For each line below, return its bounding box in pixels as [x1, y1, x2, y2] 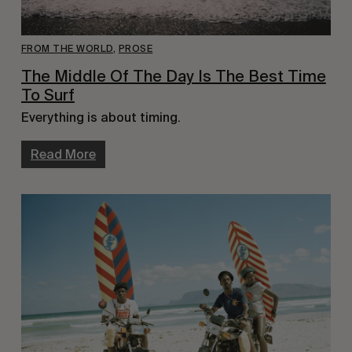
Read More [30, 147, 96, 162]
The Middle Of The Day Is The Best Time [20, 67, 326, 86]
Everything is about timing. [20, 110, 184, 125]
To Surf [20, 86, 75, 105]
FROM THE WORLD [20, 43, 113, 55]
